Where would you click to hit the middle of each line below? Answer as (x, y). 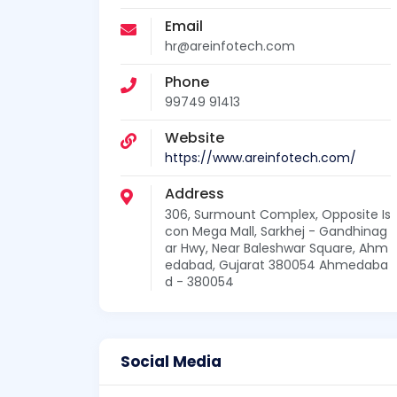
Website (195, 138)
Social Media (171, 361)
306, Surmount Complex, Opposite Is (278, 214)
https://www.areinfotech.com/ (261, 158)
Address (195, 194)
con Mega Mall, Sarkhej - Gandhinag (276, 231)
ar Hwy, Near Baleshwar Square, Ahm (276, 248)
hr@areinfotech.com (230, 47)
